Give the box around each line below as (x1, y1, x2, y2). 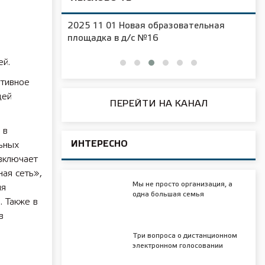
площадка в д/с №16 (67, 34, 159, 43)
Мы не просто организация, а (132, 180, 232, 188)
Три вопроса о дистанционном (132, 232, 237, 240)
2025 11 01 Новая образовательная (67, 21, 225, 30)
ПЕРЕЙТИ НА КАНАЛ (109, 99, 208, 108)
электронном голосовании (132, 243, 223, 250)
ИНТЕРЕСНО (71, 140, 128, 148)
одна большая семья (132, 190, 204, 198)
